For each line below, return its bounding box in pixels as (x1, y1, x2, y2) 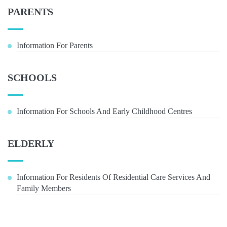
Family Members (17, 184, 71, 193)
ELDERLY (8, 138, 54, 149)
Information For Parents (17, 41, 93, 50)
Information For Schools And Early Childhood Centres (17, 107, 192, 116)
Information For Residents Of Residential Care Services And (17, 173, 210, 181)
